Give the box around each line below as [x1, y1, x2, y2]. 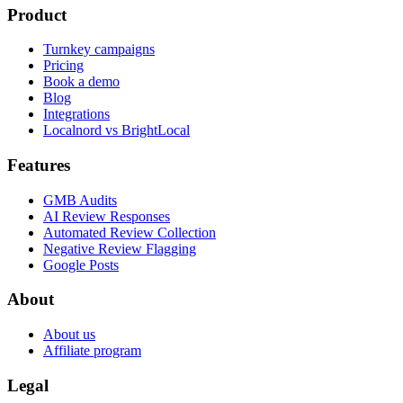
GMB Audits [43, 192, 117, 208]
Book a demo [43, 74, 120, 90]
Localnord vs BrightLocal [43, 122, 190, 139]
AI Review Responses [43, 208, 170, 224]
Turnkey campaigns [43, 41, 155, 58]
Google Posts [43, 256, 119, 273]
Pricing [43, 58, 84, 74]
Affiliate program [43, 343, 141, 359]
